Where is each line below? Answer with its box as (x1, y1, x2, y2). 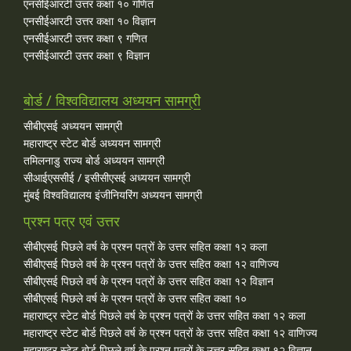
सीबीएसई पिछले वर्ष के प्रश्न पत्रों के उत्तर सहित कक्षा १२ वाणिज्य (24, 255, 279, 271)
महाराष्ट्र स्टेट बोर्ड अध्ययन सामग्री (24, 135, 161, 150)
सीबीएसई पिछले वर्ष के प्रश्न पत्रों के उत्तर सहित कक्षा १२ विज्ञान (24, 273, 273, 288)
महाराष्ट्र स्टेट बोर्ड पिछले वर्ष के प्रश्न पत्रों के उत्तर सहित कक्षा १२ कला (24, 307, 306, 323)
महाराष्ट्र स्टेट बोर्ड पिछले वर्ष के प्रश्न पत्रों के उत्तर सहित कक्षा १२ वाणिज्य (24, 324, 317, 340)
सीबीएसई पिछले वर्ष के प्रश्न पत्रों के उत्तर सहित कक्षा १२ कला (24, 238, 267, 254)
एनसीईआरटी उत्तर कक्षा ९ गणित (24, 30, 147, 45)
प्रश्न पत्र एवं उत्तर (24, 211, 120, 230)
